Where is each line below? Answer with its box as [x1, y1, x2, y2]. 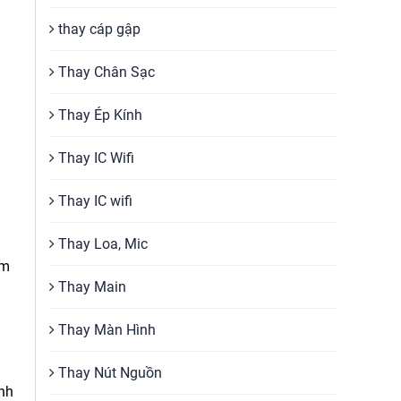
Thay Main [55, 278, 126, 295]
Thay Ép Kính [55, 107, 142, 124]
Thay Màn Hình [55, 321, 156, 338]
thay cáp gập [55, 21, 141, 38]
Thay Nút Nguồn [55, 364, 162, 381]
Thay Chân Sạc [55, 64, 155, 81]
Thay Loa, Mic [55, 235, 148, 252]
